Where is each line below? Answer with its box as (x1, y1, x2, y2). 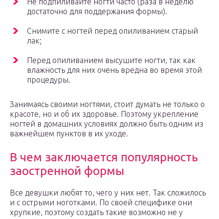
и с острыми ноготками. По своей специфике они (10, 198, 192, 207)
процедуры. (27, 75, 70, 85)
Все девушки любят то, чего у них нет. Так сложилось (10, 188, 206, 197)
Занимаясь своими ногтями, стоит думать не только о (10, 100, 205, 109)
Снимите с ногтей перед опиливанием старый (27, 26, 198, 36)
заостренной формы (10, 164, 124, 178)
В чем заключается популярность (10, 151, 198, 164)
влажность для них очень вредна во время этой (27, 66, 202, 75)
